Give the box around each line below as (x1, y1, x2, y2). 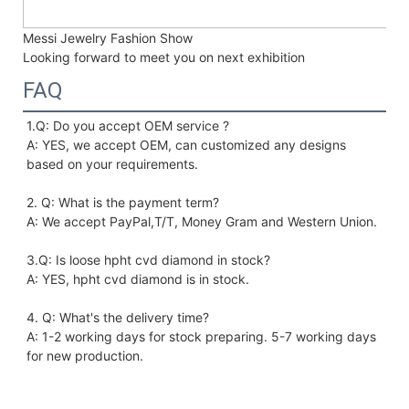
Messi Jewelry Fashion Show (23, 30, 193, 47)
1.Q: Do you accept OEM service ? (26, 118, 229, 134)
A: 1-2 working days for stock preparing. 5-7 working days (26, 329, 376, 345)
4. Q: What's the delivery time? (26, 309, 209, 326)
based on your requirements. (26, 156, 202, 173)
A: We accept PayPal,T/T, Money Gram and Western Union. (26, 214, 377, 230)
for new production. (26, 348, 143, 364)
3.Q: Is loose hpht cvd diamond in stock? (26, 252, 270, 268)
